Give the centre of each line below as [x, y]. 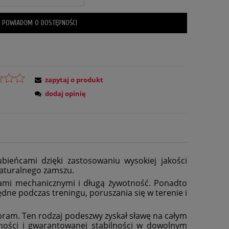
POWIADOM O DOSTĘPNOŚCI [39, 23]
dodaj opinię [65, 93]
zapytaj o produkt [74, 79]
